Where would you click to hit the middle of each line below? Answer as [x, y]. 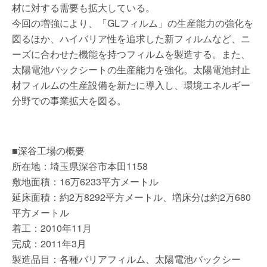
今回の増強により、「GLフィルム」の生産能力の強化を [133, 23]
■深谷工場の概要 [48, 150]
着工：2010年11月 [52, 228]
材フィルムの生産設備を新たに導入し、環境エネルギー [131, 85]
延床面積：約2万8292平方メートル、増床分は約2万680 [131, 197]
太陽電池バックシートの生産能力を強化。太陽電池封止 [131, 69]
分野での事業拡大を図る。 [69, 100]
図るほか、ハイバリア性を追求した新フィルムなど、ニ [131, 38]
